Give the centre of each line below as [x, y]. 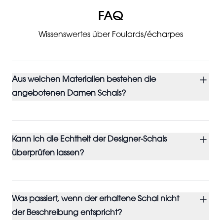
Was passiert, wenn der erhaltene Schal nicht [95, 199]
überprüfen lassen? [48, 153]
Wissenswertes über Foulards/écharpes [110, 35]
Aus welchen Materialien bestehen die [84, 80]
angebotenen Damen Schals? [69, 94]
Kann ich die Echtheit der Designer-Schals [89, 140]
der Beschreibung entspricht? [67, 213]
